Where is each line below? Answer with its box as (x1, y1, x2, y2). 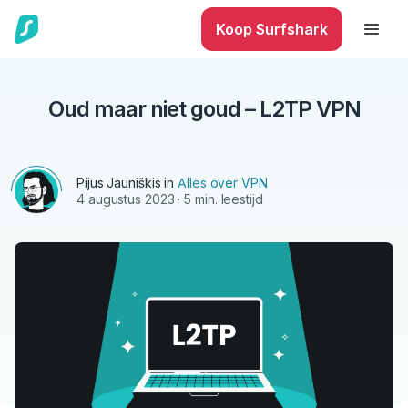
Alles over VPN (178, 175, 268, 190)
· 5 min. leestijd (174, 191, 263, 207)
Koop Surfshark (216, 20, 328, 38)
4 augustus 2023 (76, 191, 175, 207)
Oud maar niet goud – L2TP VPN (47, 96, 361, 122)
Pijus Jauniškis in (76, 175, 178, 190)
